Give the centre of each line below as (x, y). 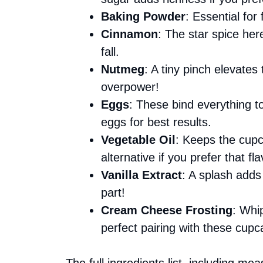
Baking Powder (143, 16)
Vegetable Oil (138, 139)
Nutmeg (123, 69)
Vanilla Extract (141, 175)
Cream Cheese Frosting (167, 210)
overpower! (130, 87)
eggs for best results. (156, 122)
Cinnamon (129, 34)
